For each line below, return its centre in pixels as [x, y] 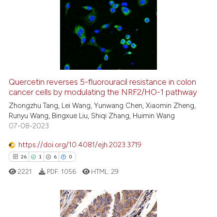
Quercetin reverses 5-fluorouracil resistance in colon [103, 82]
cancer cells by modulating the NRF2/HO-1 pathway [103, 92]
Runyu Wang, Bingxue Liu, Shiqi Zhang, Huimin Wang [92, 116]
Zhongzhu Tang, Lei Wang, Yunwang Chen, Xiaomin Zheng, [102, 106]
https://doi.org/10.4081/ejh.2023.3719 [80, 145]
